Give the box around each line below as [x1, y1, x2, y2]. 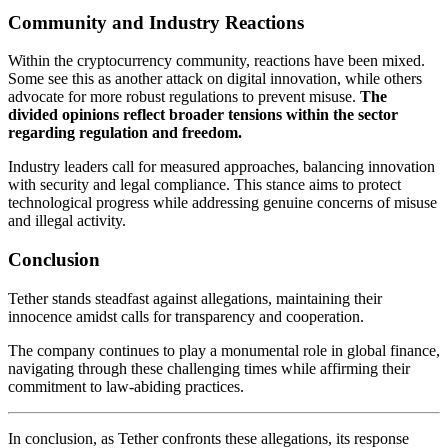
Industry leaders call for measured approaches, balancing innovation [8, 158, 435, 176]
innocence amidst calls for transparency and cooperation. [8, 307, 364, 325]
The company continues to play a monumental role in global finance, [8, 341, 440, 359]
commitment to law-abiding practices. [8, 377, 244, 395]
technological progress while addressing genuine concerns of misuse [8, 194, 437, 212]
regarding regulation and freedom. [8, 124, 242, 142]
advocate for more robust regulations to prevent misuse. [8, 88, 360, 106]
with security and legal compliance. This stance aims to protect [8, 176, 401, 194]
